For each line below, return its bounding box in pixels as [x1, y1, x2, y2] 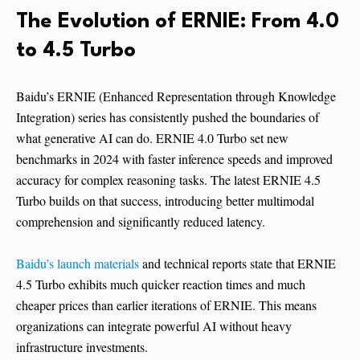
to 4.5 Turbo [16, 40, 136, 62]
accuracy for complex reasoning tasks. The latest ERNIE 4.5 [16, 171, 321, 189]
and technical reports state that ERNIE [139, 255, 336, 272]
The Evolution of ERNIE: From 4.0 [16, 11, 339, 33]
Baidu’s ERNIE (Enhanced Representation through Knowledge [16, 88, 336, 105]
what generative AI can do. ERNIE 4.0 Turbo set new [16, 129, 288, 147]
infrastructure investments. [16, 338, 148, 356]
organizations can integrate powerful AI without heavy [16, 317, 292, 335]
